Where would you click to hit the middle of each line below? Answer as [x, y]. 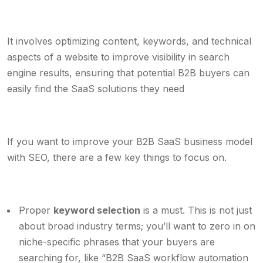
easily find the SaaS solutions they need [96, 89]
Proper [36, 210]
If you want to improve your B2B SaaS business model [130, 141]
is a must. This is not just [196, 210]
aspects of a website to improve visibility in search [118, 57]
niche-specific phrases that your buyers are [117, 242]
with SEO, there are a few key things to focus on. [118, 157]
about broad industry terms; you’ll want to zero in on [137, 226]
